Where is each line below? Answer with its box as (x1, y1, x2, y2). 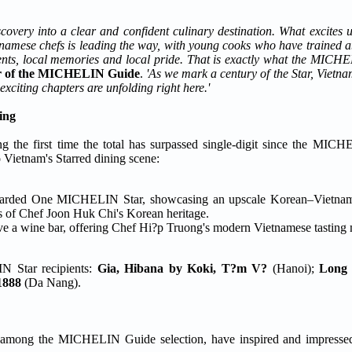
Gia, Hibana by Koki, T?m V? (97, 262, 268, 276)
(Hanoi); (267, 262, 320, 276)
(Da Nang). (21, 276, 81, 290)
